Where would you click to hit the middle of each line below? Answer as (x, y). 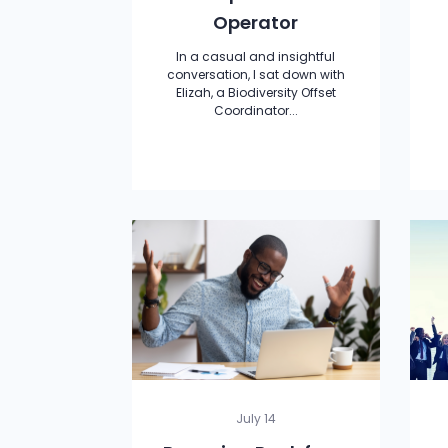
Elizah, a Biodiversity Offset (255, 92)
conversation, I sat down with (255, 74)
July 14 (255, 418)
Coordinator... (255, 110)
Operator (256, 22)
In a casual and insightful (256, 56)
